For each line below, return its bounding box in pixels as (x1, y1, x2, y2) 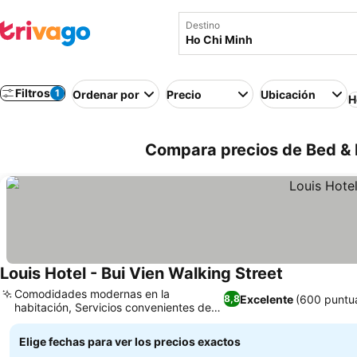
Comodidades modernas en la (14, 287, 170, 300)
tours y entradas (14, 314, 100, 328)
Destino (186, 19, 220, 31)
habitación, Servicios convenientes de (14, 300, 211, 314)
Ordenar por (73, 87, 139, 101)
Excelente (240, 292, 294, 306)
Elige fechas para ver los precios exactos (19, 335, 241, 348)
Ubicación (261, 87, 316, 101)
